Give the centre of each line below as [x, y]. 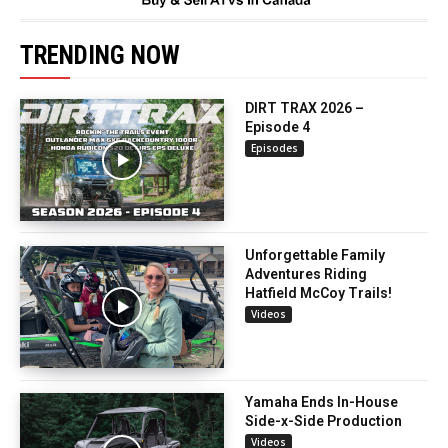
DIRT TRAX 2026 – [304, 107]
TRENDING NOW [100, 55]
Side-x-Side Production [323, 421]
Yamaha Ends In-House [321, 402]
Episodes [274, 147]
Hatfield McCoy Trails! [318, 292]
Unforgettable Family [315, 254]
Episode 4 [277, 126]
